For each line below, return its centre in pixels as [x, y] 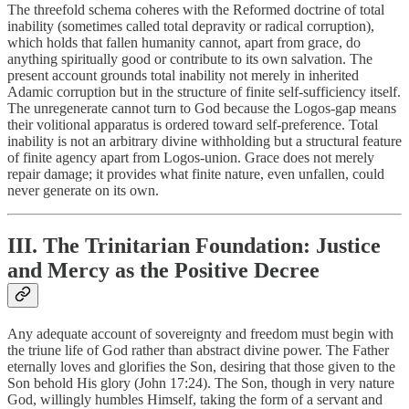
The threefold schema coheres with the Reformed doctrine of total [196, 10]
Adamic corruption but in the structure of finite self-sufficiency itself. [204, 92]
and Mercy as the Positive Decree [163, 271]
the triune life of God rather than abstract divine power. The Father [198, 351]
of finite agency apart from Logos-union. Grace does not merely [191, 158]
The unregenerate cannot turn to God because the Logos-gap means [202, 109]
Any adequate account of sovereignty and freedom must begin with [200, 334]
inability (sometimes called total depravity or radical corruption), [191, 26]
